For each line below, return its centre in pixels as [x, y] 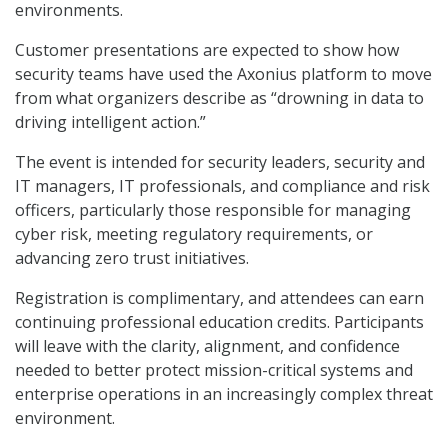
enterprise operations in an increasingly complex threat [224, 394]
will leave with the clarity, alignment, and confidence [207, 346]
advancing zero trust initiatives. [132, 258]
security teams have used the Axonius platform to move [223, 74]
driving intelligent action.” [110, 122]
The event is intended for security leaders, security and [220, 162]
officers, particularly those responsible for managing [213, 210]
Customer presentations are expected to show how [207, 50]
